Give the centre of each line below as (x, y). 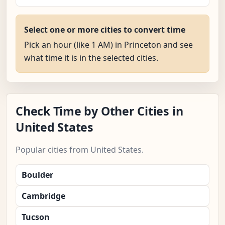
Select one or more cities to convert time (105, 30)
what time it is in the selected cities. (91, 58)
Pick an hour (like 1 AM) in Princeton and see (108, 45)
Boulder (37, 175)
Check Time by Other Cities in (99, 111)
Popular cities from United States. (80, 150)
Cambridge (43, 196)
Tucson (36, 217)
